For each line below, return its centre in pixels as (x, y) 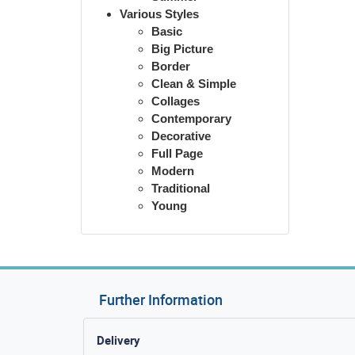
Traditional (181, 188)
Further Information (161, 299)
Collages (176, 101)
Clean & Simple (194, 83)
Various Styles (159, 13)
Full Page (177, 153)
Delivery (118, 340)
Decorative (181, 136)
